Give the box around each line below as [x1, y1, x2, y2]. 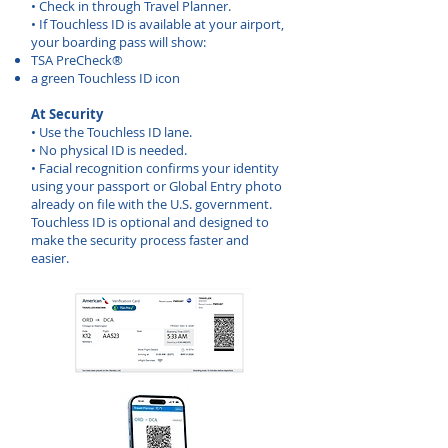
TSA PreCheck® [31, 51, 123, 69]
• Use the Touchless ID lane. [31, 123, 192, 141]
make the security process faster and [31, 231, 249, 249]
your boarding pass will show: [31, 33, 206, 51]
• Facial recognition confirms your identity [31, 159, 279, 177]
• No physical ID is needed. [31, 141, 187, 159]
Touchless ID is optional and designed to [31, 213, 269, 231]
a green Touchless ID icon [31, 69, 180, 87]
